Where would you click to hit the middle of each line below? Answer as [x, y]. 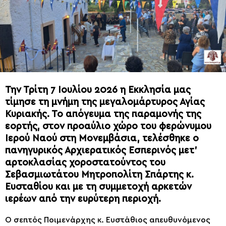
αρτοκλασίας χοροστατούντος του [85, 162]
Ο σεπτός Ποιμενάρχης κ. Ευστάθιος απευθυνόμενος [108, 220]
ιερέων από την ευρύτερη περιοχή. [83, 199]
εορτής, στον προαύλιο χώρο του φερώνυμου [108, 126]
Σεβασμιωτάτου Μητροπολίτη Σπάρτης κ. [99, 175]
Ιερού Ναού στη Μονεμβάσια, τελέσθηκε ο [102, 138]
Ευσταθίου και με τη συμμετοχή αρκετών [98, 187]
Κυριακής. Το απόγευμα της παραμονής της [103, 114]
